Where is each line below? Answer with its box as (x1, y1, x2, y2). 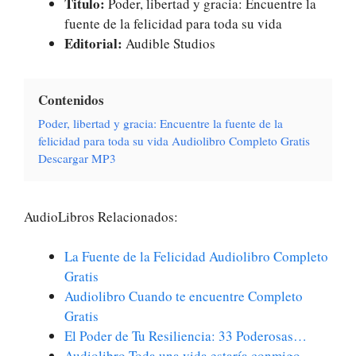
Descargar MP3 (38, 149, 116, 166)
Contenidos (38, 89, 104, 110)
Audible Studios (122, 33, 215, 52)
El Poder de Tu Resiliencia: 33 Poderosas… (64, 327, 307, 345)
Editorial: (64, 33, 122, 53)
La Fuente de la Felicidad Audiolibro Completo (64, 247, 328, 265)
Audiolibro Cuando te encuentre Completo (64, 287, 303, 305)
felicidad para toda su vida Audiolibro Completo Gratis (38, 132, 310, 149)
